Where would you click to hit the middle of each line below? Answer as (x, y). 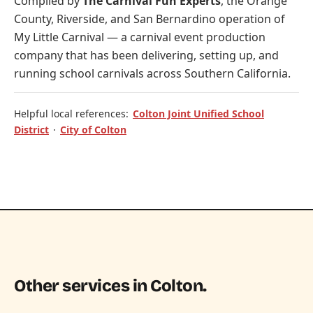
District (31, 130)
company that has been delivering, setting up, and (146, 56)
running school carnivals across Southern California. (152, 74)
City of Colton (93, 130)
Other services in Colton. (110, 286)
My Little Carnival (59, 37)
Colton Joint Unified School (198, 114)
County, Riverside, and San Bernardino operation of (150, 19)
